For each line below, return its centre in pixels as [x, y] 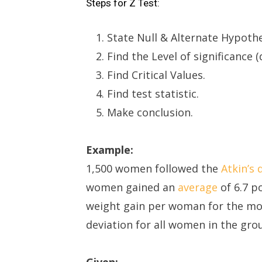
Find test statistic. [153, 94]
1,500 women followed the [154, 168]
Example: [110, 150]
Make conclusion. [150, 112]
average [199, 187]
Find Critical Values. [156, 75]
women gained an [132, 187]
